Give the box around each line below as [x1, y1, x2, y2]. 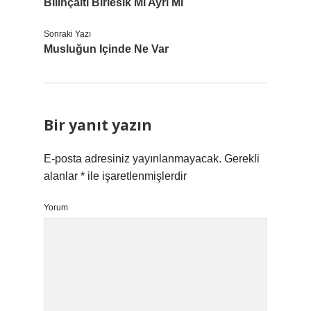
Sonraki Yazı [44, 29, 91, 39]
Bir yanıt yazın [44, 115, 152, 135]
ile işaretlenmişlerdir [85, 170, 187, 182]
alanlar [44, 170, 81, 182]
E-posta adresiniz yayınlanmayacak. [44, 153, 221, 165]
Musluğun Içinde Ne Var [44, 43, 169, 55]
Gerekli [224, 153, 260, 165]
